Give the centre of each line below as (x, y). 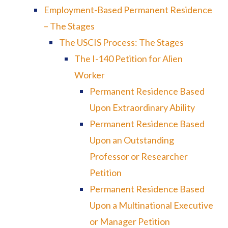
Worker (90, 75)
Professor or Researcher (138, 156)
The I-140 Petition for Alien (129, 59)
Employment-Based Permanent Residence (128, 10)
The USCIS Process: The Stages (122, 42)
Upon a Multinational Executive (151, 205)
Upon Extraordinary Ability (142, 107)
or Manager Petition (130, 221)
